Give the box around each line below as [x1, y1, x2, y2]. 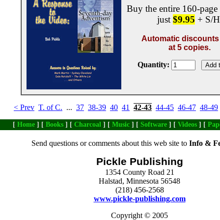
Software [140, 121, 167, 128]
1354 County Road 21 [105, 168, 174, 176]
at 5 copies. [168, 43, 211, 52]
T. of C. [38, 103, 62, 112]
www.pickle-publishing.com [93, 194, 186, 203]
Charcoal [74, 121, 101, 128]
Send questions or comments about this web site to [31, 139, 189, 147]
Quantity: [137, 60, 169, 69]
